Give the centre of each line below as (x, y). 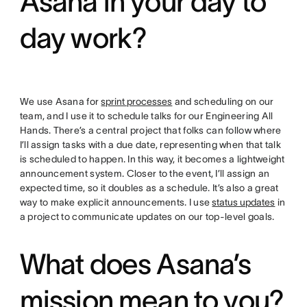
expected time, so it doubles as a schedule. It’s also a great (149, 188)
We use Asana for (60, 102)
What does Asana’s (135, 264)
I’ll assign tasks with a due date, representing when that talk (150, 145)
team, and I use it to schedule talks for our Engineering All (146, 116)
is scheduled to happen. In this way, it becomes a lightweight (152, 159)
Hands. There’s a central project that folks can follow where (150, 131)
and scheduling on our (223, 102)
